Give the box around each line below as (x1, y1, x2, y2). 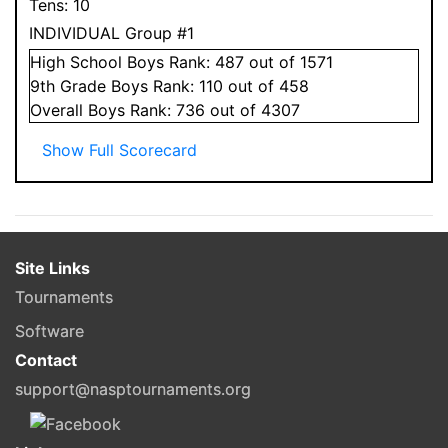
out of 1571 (244, 51, 333, 72)
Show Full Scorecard (42, 139, 197, 160)
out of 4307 (205, 99, 300, 120)
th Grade (40, 75, 111, 96)
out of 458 (223, 75, 309, 96)
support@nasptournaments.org (15, 378, 251, 399)
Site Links (15, 257, 90, 278)
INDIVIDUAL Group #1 (29, 22, 194, 43)
